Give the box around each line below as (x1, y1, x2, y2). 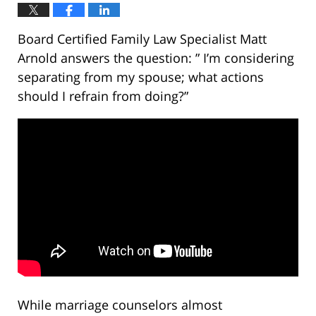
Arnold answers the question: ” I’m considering (18, 49, 294, 66)
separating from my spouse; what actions (18, 68, 264, 85)
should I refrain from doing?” (18, 87, 188, 104)
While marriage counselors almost (18, 296, 222, 313)
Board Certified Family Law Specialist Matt (18, 30, 267, 47)
